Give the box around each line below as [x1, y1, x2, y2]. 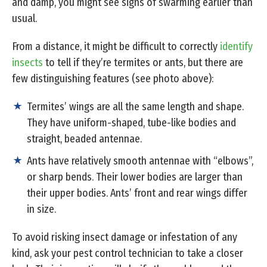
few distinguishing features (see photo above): [12, 72, 213, 86]
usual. [12, 12, 39, 26]
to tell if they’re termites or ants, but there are [43, 56, 243, 70]
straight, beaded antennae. [27, 132, 142, 146]
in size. [27, 203, 56, 216]
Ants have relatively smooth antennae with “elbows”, [27, 154, 253, 168]
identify [220, 40, 253, 54]
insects [12, 56, 43, 70]
